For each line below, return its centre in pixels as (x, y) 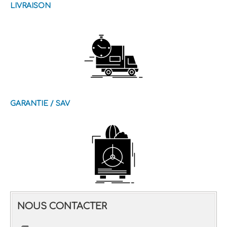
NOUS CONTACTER (62, 206)
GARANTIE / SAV (40, 104)
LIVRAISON (30, 6)
